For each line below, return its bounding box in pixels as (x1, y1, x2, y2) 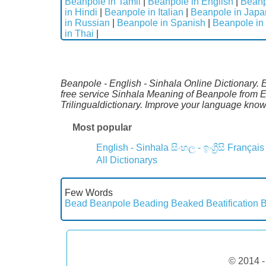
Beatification (206, 198, 258, 208)
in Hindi (65, 7, 97, 17)
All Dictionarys (96, 154, 157, 165)
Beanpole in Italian (104, 7, 183, 17)
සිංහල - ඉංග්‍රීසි (171, 142, 225, 153)
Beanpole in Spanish (117, 17, 205, 28)
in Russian (65, 17, 110, 28)
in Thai (65, 28, 94, 39)
